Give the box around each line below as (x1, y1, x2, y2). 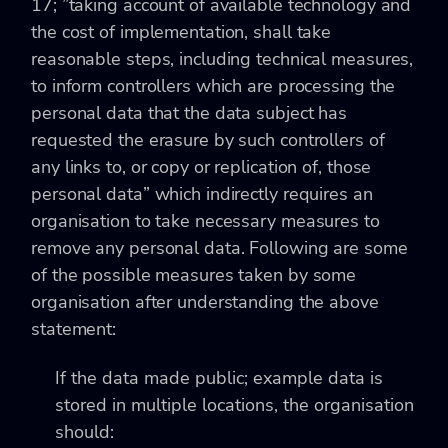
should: (55, 419, 114, 444)
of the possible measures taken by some (31, 262, 357, 287)
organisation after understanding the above (31, 289, 379, 314)
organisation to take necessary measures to (31, 208, 380, 233)
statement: (31, 316, 117, 341)
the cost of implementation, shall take (31, 19, 332, 44)
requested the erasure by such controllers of (31, 127, 385, 152)
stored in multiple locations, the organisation (55, 392, 414, 417)
